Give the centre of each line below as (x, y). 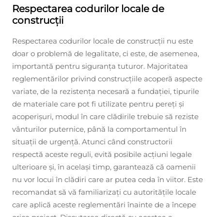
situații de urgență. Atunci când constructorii (92, 142)
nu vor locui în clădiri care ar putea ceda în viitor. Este (108, 180)
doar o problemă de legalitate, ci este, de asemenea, (106, 54)
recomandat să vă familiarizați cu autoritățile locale (104, 192)
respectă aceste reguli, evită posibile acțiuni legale (102, 155)
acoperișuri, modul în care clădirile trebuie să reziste (105, 117)
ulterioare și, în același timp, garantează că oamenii (104, 167)
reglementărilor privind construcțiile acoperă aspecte (107, 79)
